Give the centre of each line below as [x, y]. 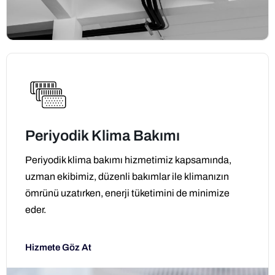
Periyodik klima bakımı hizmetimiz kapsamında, [128, 160]
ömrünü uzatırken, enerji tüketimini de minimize [127, 193]
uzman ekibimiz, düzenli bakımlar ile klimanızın [127, 176]
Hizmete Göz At [58, 248]
